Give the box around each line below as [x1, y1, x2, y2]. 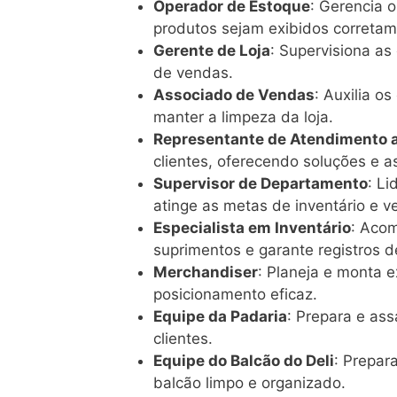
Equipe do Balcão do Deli [153, 351, 334, 370]
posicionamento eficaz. [153, 284, 317, 303]
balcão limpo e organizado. [153, 373, 346, 392]
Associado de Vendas [153, 85, 315, 104]
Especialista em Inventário [153, 218, 351, 237]
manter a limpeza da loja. [153, 107, 333, 126]
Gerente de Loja [153, 41, 270, 59]
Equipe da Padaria [153, 307, 287, 325]
